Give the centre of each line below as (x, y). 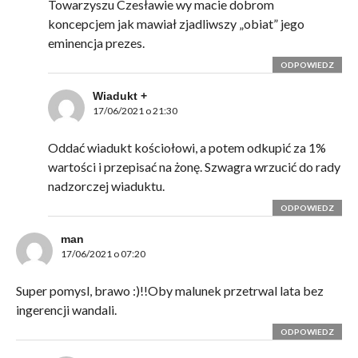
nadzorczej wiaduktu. (106, 186)
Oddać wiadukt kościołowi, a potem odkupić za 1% (187, 148)
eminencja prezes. (96, 43)
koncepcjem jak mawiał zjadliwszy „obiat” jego (176, 24)
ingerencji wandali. (66, 310)
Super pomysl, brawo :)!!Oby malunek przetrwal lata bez (169, 291)
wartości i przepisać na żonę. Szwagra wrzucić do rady (194, 167)
